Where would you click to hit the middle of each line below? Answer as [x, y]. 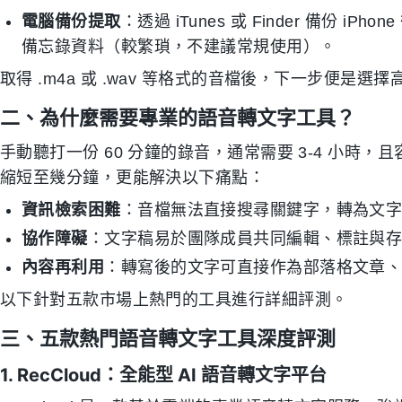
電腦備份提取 [71, 22]
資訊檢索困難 [71, 210]
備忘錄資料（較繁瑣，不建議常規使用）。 [179, 47]
